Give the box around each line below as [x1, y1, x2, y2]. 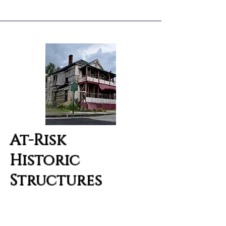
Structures [10, 171, 102, 191]
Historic [10, 150, 80, 171]
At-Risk [10, 130, 66, 150]
